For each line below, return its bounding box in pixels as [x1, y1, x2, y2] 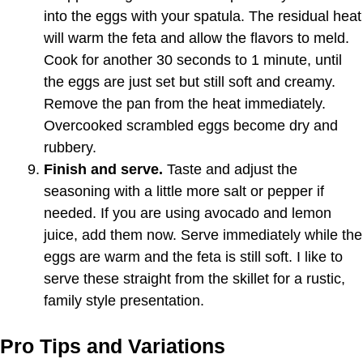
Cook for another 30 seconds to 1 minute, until [44, 51, 342, 68]
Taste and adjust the [163, 160, 297, 177]
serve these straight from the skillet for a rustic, [44, 270, 345, 287]
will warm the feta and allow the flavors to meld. [44, 29, 349, 46]
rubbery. [44, 139, 96, 156]
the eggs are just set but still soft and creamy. [44, 73, 335, 90]
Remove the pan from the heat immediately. [44, 95, 326, 112]
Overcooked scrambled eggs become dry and [44, 117, 338, 134]
